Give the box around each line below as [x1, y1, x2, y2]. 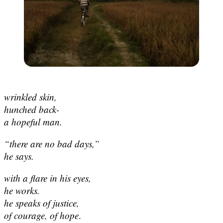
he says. [4, 149, 34, 162]
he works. [4, 184, 40, 197]
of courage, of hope [4, 209, 79, 222]
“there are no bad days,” [4, 137, 100, 150]
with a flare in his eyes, [4, 171, 91, 184]
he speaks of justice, [4, 196, 79, 209]
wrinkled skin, [4, 90, 57, 103]
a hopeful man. [4, 115, 62, 128]
